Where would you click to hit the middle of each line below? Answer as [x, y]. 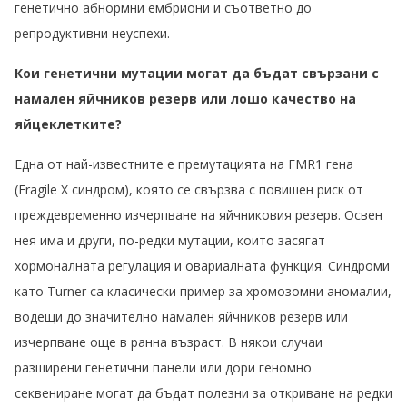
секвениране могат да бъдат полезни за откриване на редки [203, 393]
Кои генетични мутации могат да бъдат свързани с [197, 74]
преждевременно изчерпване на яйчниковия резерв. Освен [199, 215]
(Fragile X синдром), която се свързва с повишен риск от [189, 190]
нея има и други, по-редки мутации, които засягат [170, 241]
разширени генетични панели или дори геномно [163, 368]
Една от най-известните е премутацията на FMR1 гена [184, 164]
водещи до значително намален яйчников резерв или [181, 317]
